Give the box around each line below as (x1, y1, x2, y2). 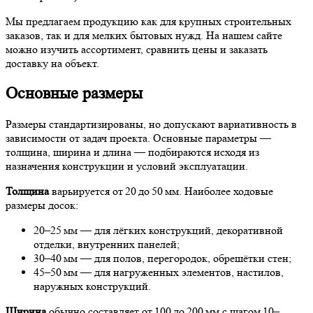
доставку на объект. (6, 56, 102, 70)
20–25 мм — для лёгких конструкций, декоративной (34, 224, 283, 238)
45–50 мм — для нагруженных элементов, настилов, (34, 265, 284, 279)
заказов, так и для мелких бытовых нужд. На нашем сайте (6, 28, 282, 42)
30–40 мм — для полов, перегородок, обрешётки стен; (34, 252, 291, 265)
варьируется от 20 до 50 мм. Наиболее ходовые (49, 184, 273, 198)
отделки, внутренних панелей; (34, 238, 180, 252)
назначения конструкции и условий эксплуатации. (6, 159, 248, 173)
